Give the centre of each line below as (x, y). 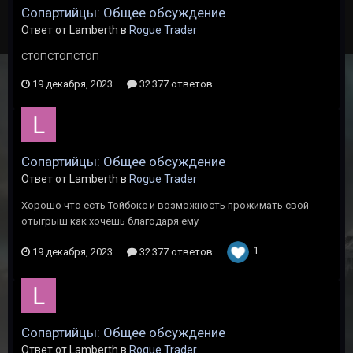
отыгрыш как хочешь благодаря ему (110, 221)
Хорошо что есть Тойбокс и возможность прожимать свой (165, 205)
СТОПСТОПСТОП (60, 56)
